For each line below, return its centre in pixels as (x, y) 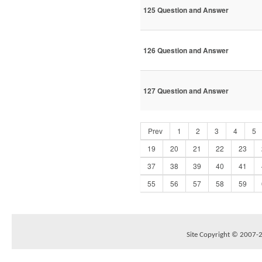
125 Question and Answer (186, 10)
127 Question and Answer (186, 91)
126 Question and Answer (186, 51)
